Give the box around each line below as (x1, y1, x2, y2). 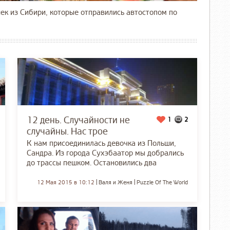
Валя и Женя (99, 179, 132, 186)
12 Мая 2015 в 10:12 (37, 179, 94, 186)
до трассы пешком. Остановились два (26, 158, 157, 168)
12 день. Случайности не (26, 114, 130, 126)
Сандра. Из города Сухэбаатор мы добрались (26, 148, 184, 158)
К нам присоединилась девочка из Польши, (26, 138, 176, 148)
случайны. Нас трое (26, 125, 108, 137)
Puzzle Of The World (137, 179, 188, 186)
